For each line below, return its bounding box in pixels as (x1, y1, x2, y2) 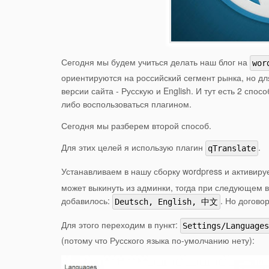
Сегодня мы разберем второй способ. (61, 119, 211, 132)
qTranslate (208, 144, 256, 154)
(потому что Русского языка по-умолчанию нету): (61, 234, 255, 247)
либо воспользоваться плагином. (61, 98, 192, 110)
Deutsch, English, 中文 (115, 197, 218, 207)
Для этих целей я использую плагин (61, 141, 205, 154)
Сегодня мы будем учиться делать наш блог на (61, 55, 250, 68)
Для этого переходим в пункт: (61, 219, 180, 231)
